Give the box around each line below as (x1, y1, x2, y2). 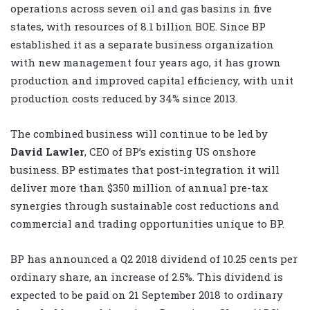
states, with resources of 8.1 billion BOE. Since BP (10, 19, 266, 33)
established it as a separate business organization (10, 37, 274, 51)
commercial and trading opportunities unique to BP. (10, 216, 284, 230)
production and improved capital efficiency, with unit (10, 73, 293, 87)
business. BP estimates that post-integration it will (10, 162, 280, 176)
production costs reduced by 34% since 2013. (10, 91, 237, 105)
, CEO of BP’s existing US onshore (84, 144, 256, 158)
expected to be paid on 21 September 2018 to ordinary (10, 287, 283, 302)
